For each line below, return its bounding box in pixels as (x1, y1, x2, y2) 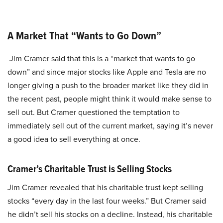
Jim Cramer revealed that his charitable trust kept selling (7, 182, 203, 193)
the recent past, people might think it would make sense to (7, 93, 212, 105)
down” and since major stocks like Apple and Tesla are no (7, 66, 206, 78)
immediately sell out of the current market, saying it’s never (7, 120, 213, 131)
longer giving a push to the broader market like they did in (7, 80, 209, 91)
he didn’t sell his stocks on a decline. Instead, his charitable (7, 209, 213, 220)
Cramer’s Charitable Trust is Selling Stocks (7, 161, 172, 176)
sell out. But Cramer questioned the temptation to (7, 107, 180, 118)
